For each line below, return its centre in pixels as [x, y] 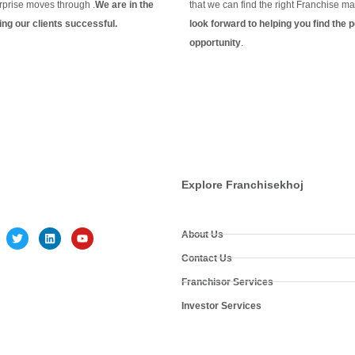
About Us [202, 234]
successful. [90, 23]
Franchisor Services [227, 282]
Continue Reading [285, 42]
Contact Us [206, 258]
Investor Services [221, 305]
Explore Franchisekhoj [242, 184]
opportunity [215, 42]
